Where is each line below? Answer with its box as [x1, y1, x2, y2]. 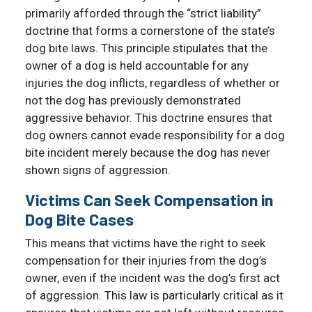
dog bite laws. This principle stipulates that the [25, 40, 267, 55]
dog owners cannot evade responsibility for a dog [25, 127, 285, 142]
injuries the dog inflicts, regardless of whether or [25, 75, 280, 90]
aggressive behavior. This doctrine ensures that [25, 110, 272, 125]
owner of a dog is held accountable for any [25, 58, 249, 72]
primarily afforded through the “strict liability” [25, 6, 261, 20]
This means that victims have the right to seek [25, 235, 265, 250]
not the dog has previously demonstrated [25, 93, 241, 107]
